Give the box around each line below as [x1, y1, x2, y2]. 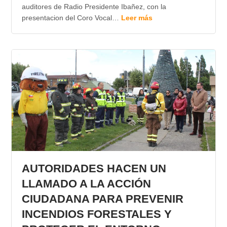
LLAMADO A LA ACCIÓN [21, 177, 151, 191]
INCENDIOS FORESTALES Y [21, 208, 172, 221]
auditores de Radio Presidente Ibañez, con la [21, 3, 166, 11]
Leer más [121, 14, 153, 22]
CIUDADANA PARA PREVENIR [21, 193, 183, 206]
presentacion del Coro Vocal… [21, 14, 121, 22]
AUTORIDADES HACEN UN [21, 162, 166, 175]
